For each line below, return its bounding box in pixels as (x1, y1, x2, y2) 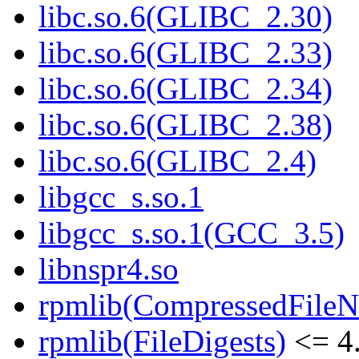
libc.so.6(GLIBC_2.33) (38, 35, 333, 71)
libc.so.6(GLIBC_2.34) (38, 71, 333, 107)
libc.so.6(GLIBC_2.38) (38, 107, 333, 143)
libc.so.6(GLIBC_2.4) (38, 143, 317, 179)
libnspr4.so (38, 252, 179, 287)
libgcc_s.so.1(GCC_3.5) (38, 216, 345, 251)
